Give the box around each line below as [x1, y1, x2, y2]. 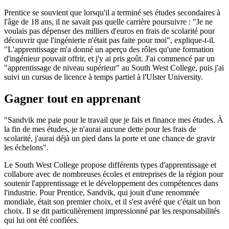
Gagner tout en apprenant [4, 91, 141, 105]
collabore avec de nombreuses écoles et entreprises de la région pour [4, 170, 223, 179]
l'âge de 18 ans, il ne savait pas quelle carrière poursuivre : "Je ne [4, 17, 213, 26]
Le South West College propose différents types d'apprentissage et [4, 161, 216, 170]
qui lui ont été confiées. [4, 216, 79, 225]
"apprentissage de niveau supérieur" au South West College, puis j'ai [4, 63, 224, 72]
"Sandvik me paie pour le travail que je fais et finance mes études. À [4, 116, 223, 125]
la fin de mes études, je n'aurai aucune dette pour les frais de [4, 125, 196, 134]
